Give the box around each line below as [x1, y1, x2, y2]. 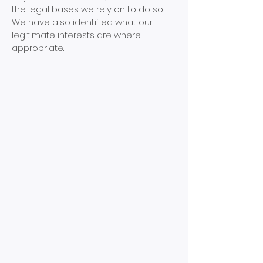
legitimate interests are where [12, 29, 141, 41]
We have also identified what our [12, 16, 153, 28]
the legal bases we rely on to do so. [12, 3, 164, 15]
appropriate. [12, 42, 64, 54]
